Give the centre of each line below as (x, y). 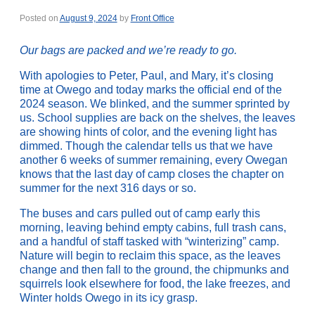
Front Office (152, 19)
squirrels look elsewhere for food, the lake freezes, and (155, 284)
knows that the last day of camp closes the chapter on (152, 174)
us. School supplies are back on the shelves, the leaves (157, 118)
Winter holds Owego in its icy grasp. (108, 298)
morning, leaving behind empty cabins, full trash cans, (153, 228)
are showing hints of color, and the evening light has (148, 132)
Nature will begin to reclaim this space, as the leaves (150, 256)
